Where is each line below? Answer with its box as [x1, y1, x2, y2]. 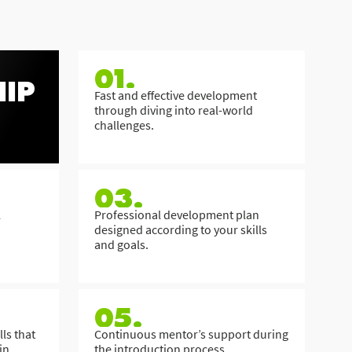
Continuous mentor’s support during [94, 326, 288, 342]
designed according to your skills [94, 222, 267, 237]
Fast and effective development [94, 87, 257, 103]
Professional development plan [94, 207, 259, 222]
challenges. [94, 117, 154, 133]
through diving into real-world [94, 102, 253, 118]
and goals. [94, 236, 148, 252]
